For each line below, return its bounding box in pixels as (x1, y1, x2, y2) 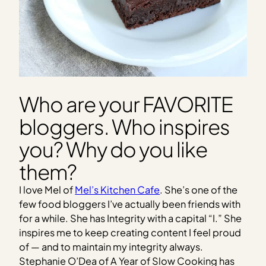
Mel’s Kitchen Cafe (75, 183, 160, 196)
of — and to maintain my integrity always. (19, 240, 204, 253)
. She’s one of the (160, 183, 238, 196)
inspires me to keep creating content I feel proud (19, 226, 242, 239)
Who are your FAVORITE (19, 90, 233, 117)
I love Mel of (19, 183, 75, 196)
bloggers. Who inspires (19, 113, 230, 140)
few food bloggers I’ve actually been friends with (19, 197, 241, 210)
